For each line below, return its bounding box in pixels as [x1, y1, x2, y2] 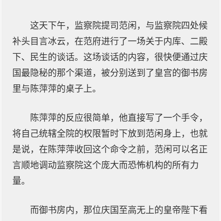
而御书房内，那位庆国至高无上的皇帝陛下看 [30, 205, 208, 215]
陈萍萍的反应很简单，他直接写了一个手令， [30, 113, 208, 123]
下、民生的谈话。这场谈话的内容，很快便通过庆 [12, 52, 208, 62]
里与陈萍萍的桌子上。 [12, 84, 101, 94]
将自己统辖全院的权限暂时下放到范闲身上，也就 [12, 129, 208, 139]
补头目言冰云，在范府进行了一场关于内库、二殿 [12, 37, 208, 46]
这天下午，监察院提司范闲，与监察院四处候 [30, 21, 208, 31]
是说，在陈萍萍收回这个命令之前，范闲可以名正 [12, 145, 208, 154]
